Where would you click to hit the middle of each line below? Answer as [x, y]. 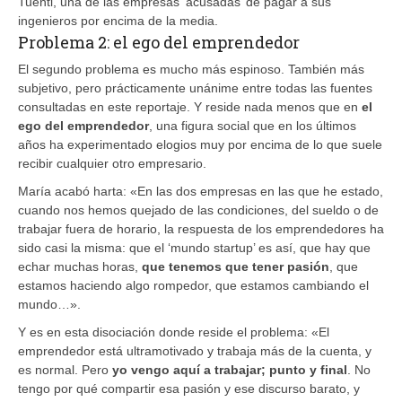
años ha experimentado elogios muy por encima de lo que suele [200, 144]
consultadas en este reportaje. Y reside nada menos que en [190, 106]
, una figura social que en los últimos [253, 125]
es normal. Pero [65, 369]
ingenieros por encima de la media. [118, 20]
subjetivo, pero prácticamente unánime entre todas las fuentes [195, 87]
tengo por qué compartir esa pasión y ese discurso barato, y [189, 388]
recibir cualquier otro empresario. [112, 163]
